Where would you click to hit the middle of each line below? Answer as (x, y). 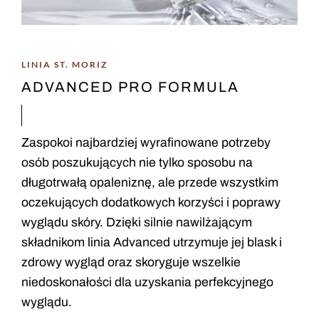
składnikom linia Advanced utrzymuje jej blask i (152, 242)
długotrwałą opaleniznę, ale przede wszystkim (150, 183)
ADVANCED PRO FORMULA (130, 87)
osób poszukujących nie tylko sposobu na (137, 163)
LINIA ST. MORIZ (64, 64)
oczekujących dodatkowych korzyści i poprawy (151, 203)
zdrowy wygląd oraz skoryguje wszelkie (131, 262)
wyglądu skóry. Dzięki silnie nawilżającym (137, 223)
